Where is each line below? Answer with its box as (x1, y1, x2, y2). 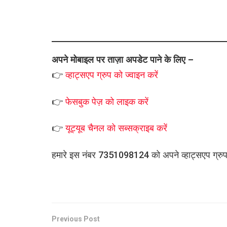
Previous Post (52, 214, 100, 223)
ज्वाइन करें (125, 69, 158, 80)
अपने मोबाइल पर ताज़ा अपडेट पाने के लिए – (52, 54, 194, 65)
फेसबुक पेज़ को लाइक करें (65, 96, 148, 107)
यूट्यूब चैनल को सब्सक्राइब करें (65, 123, 167, 134)
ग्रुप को (97, 69, 125, 80)
